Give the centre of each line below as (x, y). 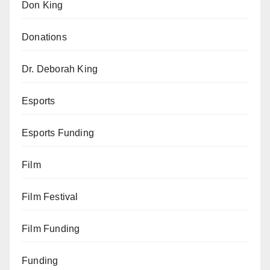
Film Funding (51, 229)
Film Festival (50, 197)
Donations (44, 37)
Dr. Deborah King (60, 69)
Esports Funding (58, 133)
